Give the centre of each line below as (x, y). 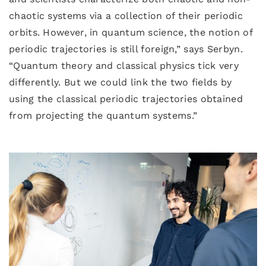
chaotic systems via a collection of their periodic (126, 16)
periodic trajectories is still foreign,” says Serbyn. (126, 49)
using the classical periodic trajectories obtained (126, 99)
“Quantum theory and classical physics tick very (124, 66)
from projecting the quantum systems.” (103, 115)
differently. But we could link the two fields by (121, 82)
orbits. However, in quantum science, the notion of (131, 32)
